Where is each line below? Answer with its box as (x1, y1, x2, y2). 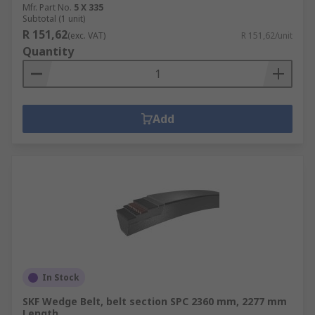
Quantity (22, 44, 74, 59)
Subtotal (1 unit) (22, 13, 85, 25)
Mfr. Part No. (22, 1, 72, 13)
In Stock (42, 271, 79, 283)
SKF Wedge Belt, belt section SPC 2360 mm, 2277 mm (22, 295, 287, 308)
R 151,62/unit (241, 30, 292, 41)
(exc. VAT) (67, 30, 105, 41)
